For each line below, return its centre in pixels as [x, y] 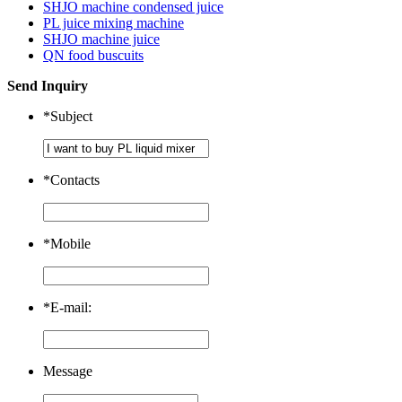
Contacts [75, 179]
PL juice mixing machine [114, 22]
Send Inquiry [48, 85]
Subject [71, 116]
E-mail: [71, 307]
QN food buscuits [93, 55]
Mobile [70, 243]
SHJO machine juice [101, 39]
